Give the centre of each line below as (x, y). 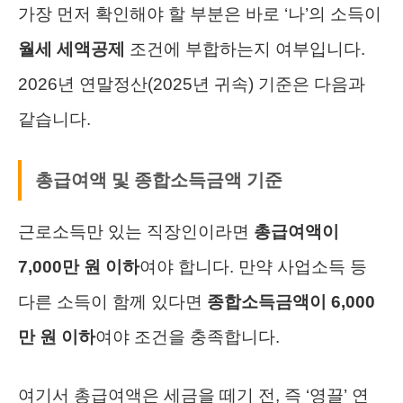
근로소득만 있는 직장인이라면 (136, 231)
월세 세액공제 (72, 49)
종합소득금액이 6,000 (291, 301)
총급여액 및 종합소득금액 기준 (159, 179)
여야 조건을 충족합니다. (188, 336)
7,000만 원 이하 (79, 266)
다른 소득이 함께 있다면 (112, 301)
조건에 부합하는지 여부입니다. (245, 49)
